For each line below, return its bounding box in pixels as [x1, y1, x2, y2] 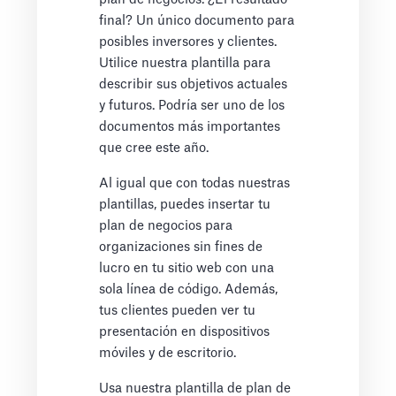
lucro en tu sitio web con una [99, 262, 275, 276]
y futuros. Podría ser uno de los [99, 99, 286, 113]
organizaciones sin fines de [99, 240, 263, 255]
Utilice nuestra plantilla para [99, 57, 271, 71]
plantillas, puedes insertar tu [99, 198, 271, 212]
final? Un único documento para [99, 14, 295, 28]
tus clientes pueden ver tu [99, 304, 256, 318]
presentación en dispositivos [99, 325, 270, 339]
